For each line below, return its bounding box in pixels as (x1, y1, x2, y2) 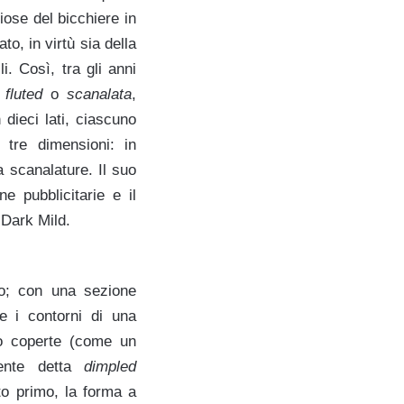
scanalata (67, 85, 133, 103)
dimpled (84, 357, 136, 375)
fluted (5, 85, 43, 103)
